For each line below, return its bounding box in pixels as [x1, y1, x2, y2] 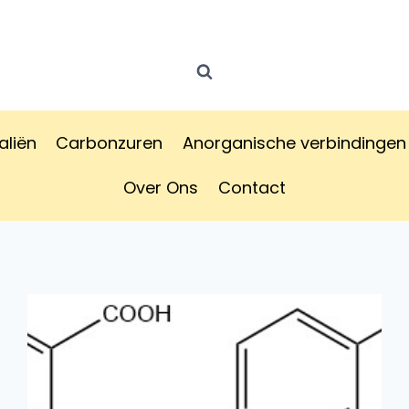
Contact [217, 176, 286, 200]
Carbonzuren [56, 131, 163, 154]
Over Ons [123, 176, 199, 200]
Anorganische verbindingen [182, 131, 406, 154]
